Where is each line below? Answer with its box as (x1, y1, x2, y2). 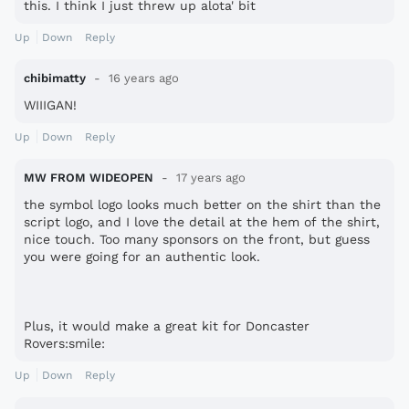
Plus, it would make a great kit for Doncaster (24, 318, 309, 333)
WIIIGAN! (24, 97, 77, 112)
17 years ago (173, 170, 246, 184)
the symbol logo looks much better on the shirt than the (24, 196, 381, 212)
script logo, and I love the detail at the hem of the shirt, (24, 214, 380, 229)
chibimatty (24, 70, 86, 85)
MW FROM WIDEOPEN (24, 170, 153, 184)
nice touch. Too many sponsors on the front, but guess (24, 231, 370, 246)
